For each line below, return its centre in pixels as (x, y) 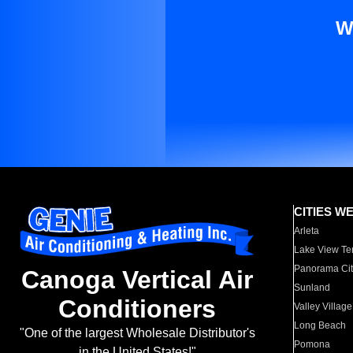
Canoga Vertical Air (137, 280)
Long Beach (320, 325)
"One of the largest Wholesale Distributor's (137, 333)
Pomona (312, 344)
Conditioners (137, 309)
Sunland (312, 288)
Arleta (307, 231)
